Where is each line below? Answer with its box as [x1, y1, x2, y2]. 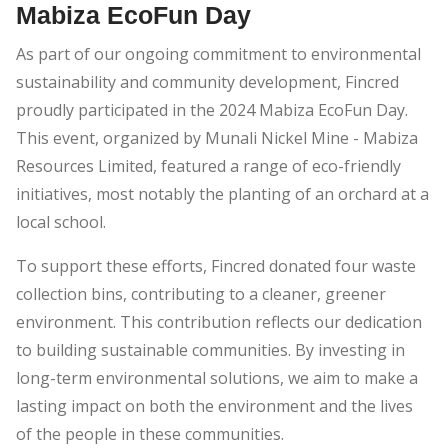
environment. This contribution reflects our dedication [16, 311, 422, 334]
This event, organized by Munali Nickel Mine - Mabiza [16, 127, 418, 150]
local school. [16, 211, 106, 234]
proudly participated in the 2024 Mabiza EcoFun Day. [16, 99, 408, 122]
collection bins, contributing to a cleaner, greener [16, 283, 386, 306]
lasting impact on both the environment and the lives [16, 395, 413, 418]
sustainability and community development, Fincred [16, 71, 399, 94]
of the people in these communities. [16, 423, 284, 446]
